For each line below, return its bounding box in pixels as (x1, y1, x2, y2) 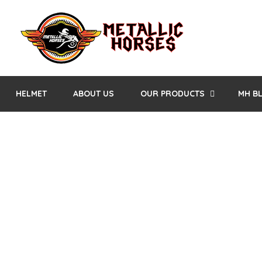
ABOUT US (73, 88, 114, 99)
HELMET (16, 88, 47, 99)
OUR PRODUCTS (140, 88, 205, 99)
